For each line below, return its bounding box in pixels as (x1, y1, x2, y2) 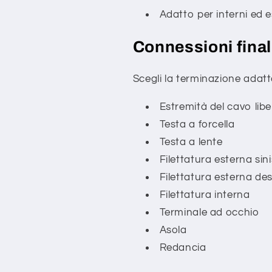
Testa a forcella (159, 118, 235, 130)
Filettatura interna (159, 189, 250, 200)
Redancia (159, 242, 206, 253)
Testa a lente (159, 136, 223, 148)
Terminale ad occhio (159, 206, 259, 218)
